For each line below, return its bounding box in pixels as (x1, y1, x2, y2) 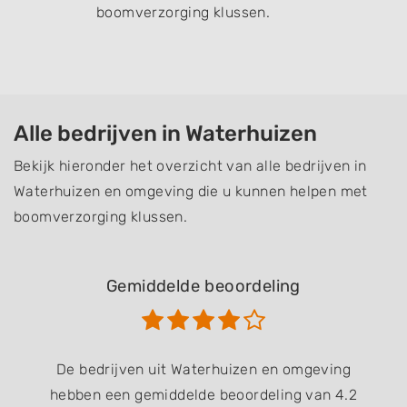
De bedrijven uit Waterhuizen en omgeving (56, 361, 351, 379)
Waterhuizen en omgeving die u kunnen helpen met (14, 183, 368, 200)
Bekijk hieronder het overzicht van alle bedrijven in (14, 157, 367, 174)
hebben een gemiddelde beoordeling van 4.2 (49, 386, 358, 404)
